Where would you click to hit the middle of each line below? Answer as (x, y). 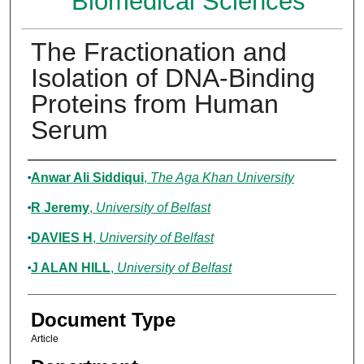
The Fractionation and (158, 52)
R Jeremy (60, 208)
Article (44, 339)
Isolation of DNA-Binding (173, 78)
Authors (61, 176)
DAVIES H (61, 238)
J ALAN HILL (70, 268)
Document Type (103, 320)
